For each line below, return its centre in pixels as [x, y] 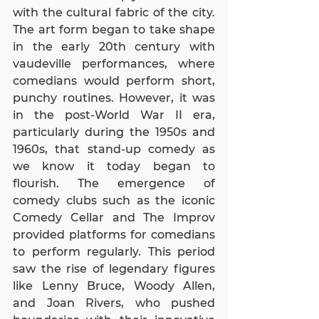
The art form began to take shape [114, 30]
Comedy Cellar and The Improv [114, 218]
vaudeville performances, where [114, 64]
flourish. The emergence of [114, 183]
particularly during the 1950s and [114, 132]
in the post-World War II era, [114, 115]
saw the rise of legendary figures [114, 269]
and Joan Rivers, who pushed [114, 303]
